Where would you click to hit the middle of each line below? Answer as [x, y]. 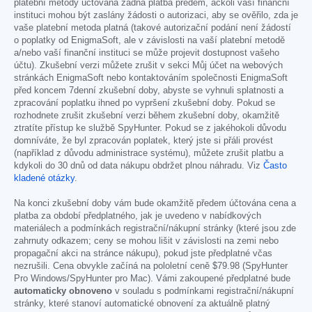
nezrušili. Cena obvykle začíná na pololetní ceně [113, 266]
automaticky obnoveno [63, 291]
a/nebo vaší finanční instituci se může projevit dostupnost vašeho [147, 53]
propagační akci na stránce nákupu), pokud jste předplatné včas [143, 254]
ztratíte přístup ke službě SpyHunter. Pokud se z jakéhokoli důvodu [150, 128]
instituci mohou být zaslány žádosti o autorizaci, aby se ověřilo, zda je [156, 16]
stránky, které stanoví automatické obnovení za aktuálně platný [142, 304]
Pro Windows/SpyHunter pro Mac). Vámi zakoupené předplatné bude [152, 279]
